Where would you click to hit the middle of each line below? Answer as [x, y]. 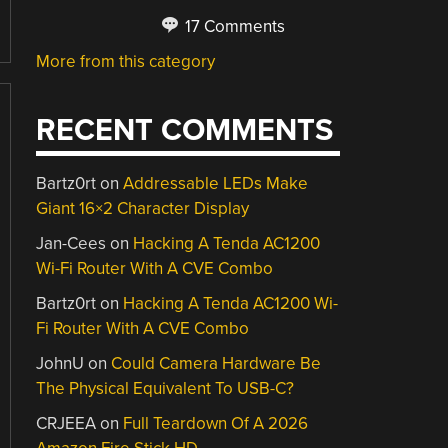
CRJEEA [66, 423]
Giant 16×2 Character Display [143, 208]
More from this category [126, 61]
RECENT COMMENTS [185, 130]
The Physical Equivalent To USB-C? [165, 388]
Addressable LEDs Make [216, 183]
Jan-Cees [71, 243]
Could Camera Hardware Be [216, 363]
